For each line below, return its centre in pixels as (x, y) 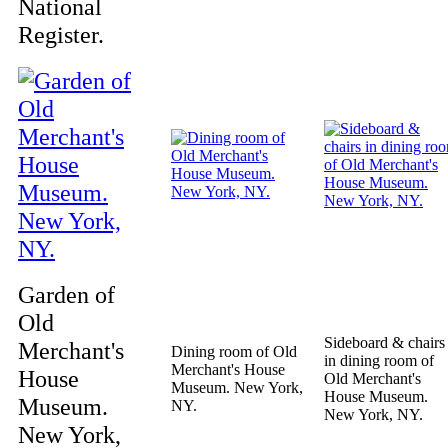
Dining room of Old (234, 351)
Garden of (66, 294)
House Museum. (376, 396)
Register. (61, 34)
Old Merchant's (372, 378)
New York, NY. (373, 414)
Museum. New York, (237, 387)
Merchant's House (228, 369)
